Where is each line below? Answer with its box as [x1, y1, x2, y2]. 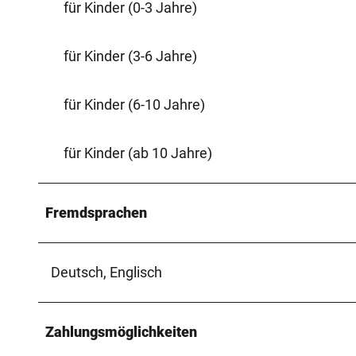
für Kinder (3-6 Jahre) [64, 47, 197, 64]
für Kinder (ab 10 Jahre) [64, 144, 212, 161]
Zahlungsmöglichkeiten [45, 323, 197, 340]
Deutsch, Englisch [51, 263, 162, 281]
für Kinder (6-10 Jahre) [64, 95, 205, 113]
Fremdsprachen [45, 203, 147, 221]
